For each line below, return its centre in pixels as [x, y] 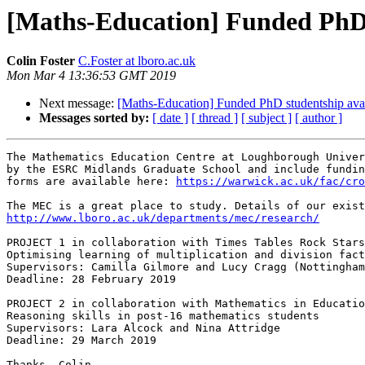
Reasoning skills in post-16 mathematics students [163, 316]
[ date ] [170, 118]
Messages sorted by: [94, 118]
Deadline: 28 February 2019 [91, 279]
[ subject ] [266, 118]
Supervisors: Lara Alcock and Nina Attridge [143, 328]
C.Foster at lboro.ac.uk [137, 61]
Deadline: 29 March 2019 [81, 341]
